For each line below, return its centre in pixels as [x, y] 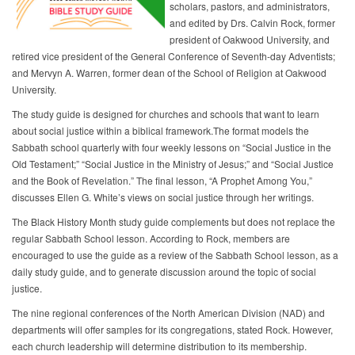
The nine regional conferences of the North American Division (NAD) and [168, 313]
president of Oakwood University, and [250, 40]
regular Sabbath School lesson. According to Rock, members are [151, 239]
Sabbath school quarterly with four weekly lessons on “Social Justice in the [172, 147]
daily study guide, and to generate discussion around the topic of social [164, 272]
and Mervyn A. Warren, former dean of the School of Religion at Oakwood [169, 73]
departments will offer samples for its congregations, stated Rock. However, [172, 330]
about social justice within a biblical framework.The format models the [160, 131]
